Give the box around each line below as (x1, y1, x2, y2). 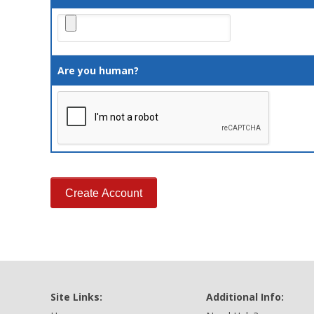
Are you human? (57, 64, 139, 77)
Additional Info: (206, 290, 284, 303)
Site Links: (50, 290, 102, 303)
